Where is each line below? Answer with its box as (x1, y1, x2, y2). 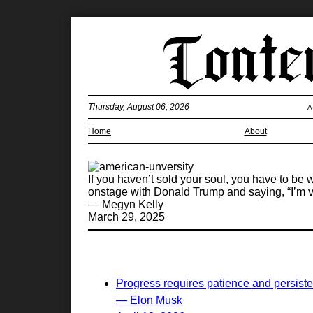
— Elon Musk (116, 294, 182, 306)
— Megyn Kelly (88, 198, 163, 210)
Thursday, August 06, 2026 (88, 101, 189, 112)
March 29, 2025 (88, 211, 165, 223)
